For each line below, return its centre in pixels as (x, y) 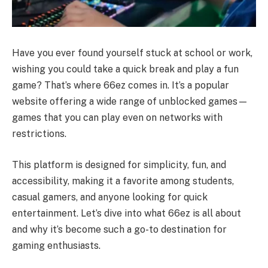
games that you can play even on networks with (117, 118)
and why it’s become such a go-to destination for (119, 229)
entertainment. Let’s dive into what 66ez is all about (127, 213)
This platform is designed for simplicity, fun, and (119, 165)
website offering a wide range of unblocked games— (130, 102)
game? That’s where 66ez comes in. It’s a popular (121, 86)
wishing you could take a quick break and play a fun (125, 69)
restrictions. (39, 134)
